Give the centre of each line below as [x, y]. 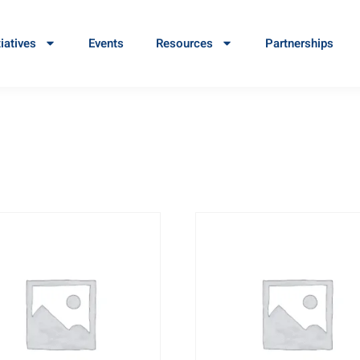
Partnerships [299, 43]
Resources [184, 43]
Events [106, 43]
